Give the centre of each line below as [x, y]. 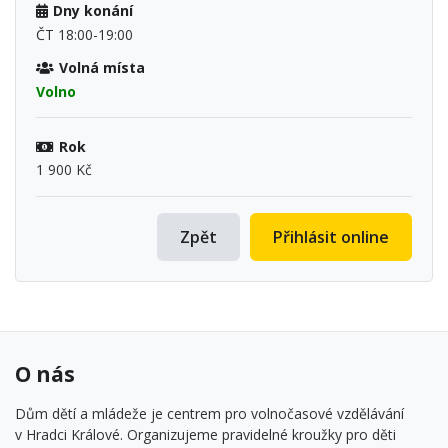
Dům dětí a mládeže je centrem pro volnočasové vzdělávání [209, 414]
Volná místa [101, 67]
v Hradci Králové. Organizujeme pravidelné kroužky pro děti [205, 435]
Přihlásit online [331, 236]
